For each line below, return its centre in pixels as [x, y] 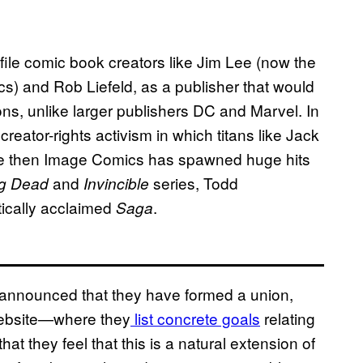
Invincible [116, 184]
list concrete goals [195, 318]
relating [288, 318]
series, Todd [194, 183]
